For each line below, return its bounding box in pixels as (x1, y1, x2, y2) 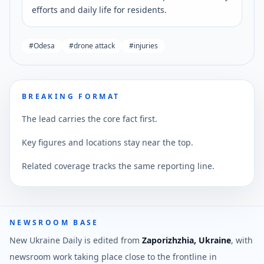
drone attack (74, 40, 115, 51)
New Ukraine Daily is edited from (9, 235, 142, 246)
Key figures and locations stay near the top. (22, 136, 193, 148)
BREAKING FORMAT (22, 91, 120, 101)
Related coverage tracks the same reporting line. (22, 160, 214, 171)
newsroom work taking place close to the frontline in (9, 251, 217, 262)
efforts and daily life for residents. (32, 4, 167, 15)
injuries (134, 40, 158, 51)
